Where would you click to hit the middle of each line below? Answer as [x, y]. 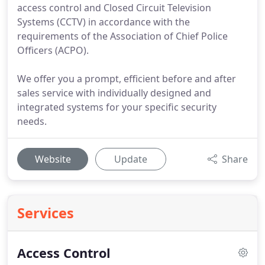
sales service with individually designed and [114, 93]
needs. [32, 121]
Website [53, 159]
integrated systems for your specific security [117, 107]
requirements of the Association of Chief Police [122, 36]
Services [46, 213]
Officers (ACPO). [53, 50]
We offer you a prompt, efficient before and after [127, 79]
